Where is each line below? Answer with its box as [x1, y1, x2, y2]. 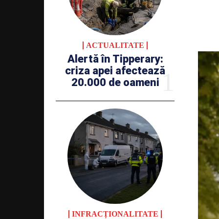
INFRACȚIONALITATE [72, 209, 158, 218]
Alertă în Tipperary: [67, 53, 163, 66]
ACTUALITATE [86, 41, 144, 50]
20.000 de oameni [71, 76, 159, 89]
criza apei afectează [65, 65, 165, 77]
